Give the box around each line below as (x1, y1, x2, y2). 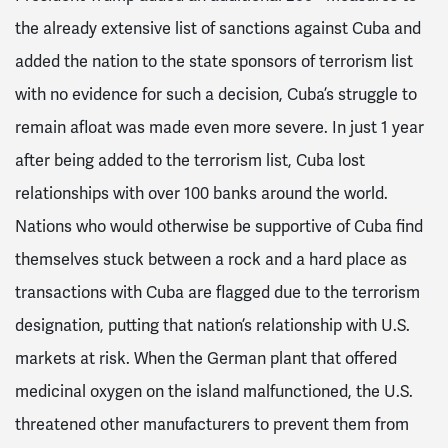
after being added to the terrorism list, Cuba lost (15, 150, 365, 171)
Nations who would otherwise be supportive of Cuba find (15, 216, 423, 237)
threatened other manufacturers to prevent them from (15, 414, 409, 435)
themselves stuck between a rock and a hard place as (15, 249, 407, 270)
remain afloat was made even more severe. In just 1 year (15, 117, 424, 138)
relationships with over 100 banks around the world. (15, 183, 388, 204)
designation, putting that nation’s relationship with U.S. (15, 315, 410, 336)
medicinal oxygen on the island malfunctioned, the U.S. (15, 381, 413, 402)
